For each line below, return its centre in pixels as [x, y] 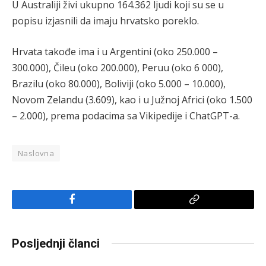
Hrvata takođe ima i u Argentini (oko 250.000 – [115, 51]
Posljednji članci [56, 243]
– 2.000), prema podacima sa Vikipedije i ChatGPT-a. [126, 115]
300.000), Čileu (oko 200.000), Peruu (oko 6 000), [118, 67]
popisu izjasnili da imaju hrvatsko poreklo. [105, 20]
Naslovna [36, 153]
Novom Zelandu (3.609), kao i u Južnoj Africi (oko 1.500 [132, 99]
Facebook [92, 208]
